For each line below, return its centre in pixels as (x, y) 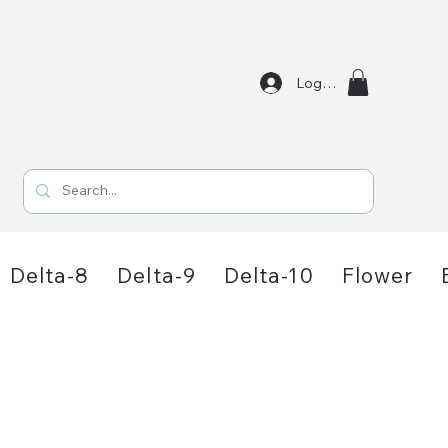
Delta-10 (269, 275)
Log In (317, 82)
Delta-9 (156, 275)
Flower (378, 275)
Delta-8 (50, 275)
